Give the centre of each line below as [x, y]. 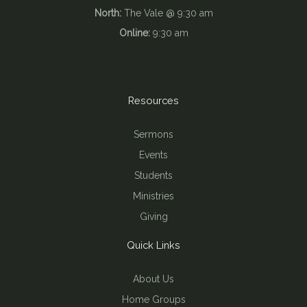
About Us [153, 279]
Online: [134, 33]
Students [153, 176]
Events [153, 155]
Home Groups [153, 300]
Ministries [153, 196]
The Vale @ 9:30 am [167, 13]
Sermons [153, 135]
